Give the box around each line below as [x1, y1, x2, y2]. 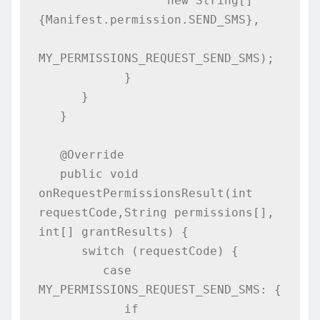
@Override [38, 147, 60, 161]
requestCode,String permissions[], [38, 205, 274, 219]
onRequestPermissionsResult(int [38, 186, 253, 200]
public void [38, 166, 60, 181]
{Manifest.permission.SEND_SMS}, [38, 12, 260, 26]
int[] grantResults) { [38, 224, 189, 239]
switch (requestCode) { [38, 244, 81, 258]
